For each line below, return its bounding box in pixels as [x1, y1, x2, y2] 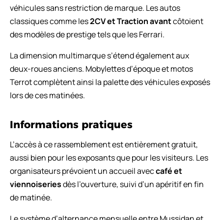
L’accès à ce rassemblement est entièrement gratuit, [10, 138, 198, 150]
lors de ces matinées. [10, 89, 85, 101]
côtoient [171, 15, 203, 27]
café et [156, 165, 182, 176]
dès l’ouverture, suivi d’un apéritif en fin [61, 178, 204, 190]
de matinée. [10, 192, 52, 203]
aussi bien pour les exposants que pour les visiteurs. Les [10, 152, 208, 163]
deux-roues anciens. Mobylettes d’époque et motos [10, 63, 193, 74]
